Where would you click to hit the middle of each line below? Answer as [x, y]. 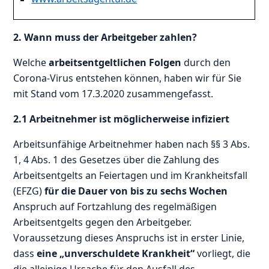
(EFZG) [29, 191]
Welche [31, 62]
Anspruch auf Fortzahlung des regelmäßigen [115, 206]
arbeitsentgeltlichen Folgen [116, 62]
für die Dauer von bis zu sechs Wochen [136, 191]
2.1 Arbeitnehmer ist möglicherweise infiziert [122, 119]
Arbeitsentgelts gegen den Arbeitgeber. [103, 222]
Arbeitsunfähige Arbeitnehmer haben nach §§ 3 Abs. [132, 144]
